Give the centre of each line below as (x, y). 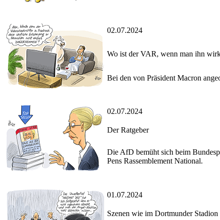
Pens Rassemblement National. (155, 161)
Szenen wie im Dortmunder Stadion (163, 214)
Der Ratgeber (128, 130)
